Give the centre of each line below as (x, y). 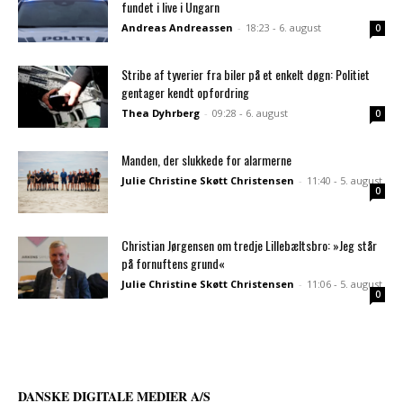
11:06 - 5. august (345, 283)
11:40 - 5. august (345, 180)
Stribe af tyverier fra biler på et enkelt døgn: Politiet (246, 74)
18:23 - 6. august (283, 27)
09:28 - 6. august (250, 112)
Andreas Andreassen (177, 27)
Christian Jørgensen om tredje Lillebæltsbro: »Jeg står (249, 245)
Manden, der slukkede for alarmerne (206, 159)
